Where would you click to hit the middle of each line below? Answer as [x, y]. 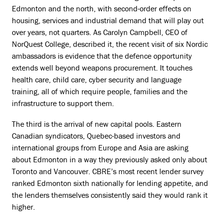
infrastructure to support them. [63, 103]
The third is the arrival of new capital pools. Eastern [97, 124]
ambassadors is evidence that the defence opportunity [102, 56]
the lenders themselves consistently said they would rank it [110, 195]
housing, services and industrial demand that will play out [108, 20]
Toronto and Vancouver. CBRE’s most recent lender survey [108, 171]
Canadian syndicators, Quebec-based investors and [96, 136]
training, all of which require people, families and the [100, 91]
